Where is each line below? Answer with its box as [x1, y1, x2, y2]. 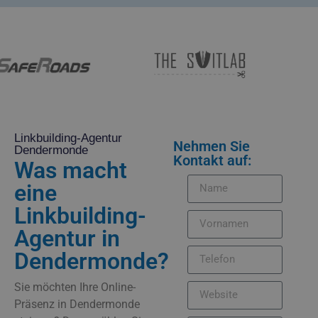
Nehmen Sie [173, 137, 250, 155]
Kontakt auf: [173, 151, 251, 169]
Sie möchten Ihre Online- [14, 280, 136, 294]
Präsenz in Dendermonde [14, 297, 140, 311]
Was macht [14, 156, 127, 184]
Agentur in [14, 224, 120, 252]
